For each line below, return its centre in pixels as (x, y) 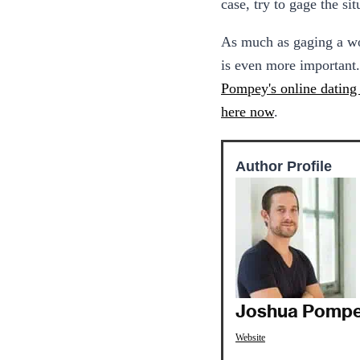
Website (250, 338)
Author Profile (284, 166)
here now (247, 112)
